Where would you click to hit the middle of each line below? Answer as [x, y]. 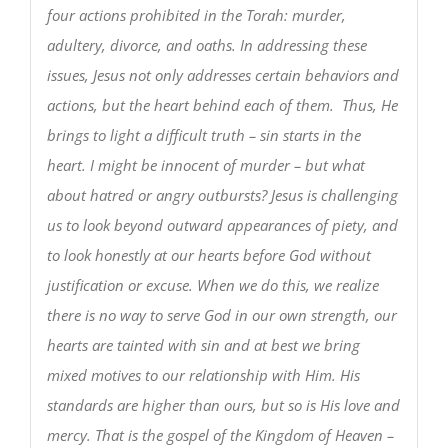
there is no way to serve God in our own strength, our [221, 314]
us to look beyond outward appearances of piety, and [222, 224]
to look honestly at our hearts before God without [208, 254]
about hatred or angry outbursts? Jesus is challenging [222, 194]
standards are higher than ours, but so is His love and [223, 404]
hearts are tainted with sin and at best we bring [203, 344]
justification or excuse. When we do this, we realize [212, 284]
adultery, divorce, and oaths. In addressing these [206, 44]
